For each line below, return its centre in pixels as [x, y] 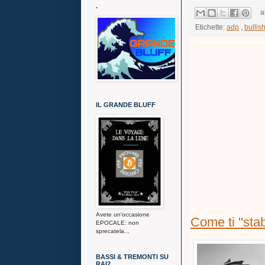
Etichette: [211, 27]
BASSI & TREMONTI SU [132, 257]
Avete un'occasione [123, 214]
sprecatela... [113, 231]
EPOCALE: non [117, 223]
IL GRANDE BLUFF [126, 105]
